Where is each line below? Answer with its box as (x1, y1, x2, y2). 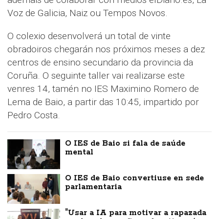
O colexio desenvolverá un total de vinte (7, 30, 171, 42)
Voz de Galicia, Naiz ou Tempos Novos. (7, 7, 168, 19)
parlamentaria (65, 181, 122, 192)
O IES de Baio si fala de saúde (65, 138, 186, 149)
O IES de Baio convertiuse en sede (65, 173, 204, 183)
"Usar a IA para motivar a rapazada (65, 207, 207, 218)
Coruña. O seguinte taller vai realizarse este (7, 70, 185, 81)
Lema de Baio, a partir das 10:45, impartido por (7, 96, 199, 108)
